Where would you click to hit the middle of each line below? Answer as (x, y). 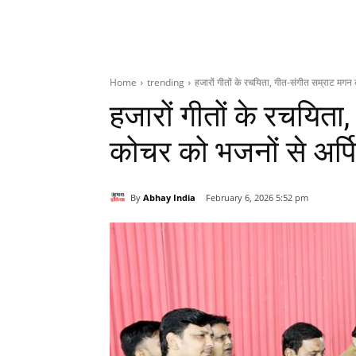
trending (166, 83)
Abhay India (169, 197)
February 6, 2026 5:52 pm (257, 198)
